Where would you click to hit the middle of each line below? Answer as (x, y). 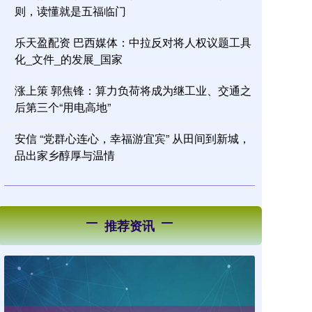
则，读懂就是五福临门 (70, 11)
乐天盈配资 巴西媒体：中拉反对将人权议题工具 (133, 42)
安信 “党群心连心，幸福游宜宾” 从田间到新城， (132, 138)
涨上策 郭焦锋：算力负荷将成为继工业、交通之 (133, 90)
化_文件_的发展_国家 (69, 59)
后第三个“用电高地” (63, 107)
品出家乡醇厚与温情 (65, 155)
